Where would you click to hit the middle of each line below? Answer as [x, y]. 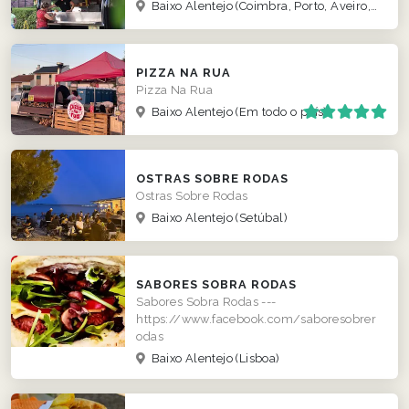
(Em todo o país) [282, 112]
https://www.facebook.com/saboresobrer [257, 320]
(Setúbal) [262, 218]
